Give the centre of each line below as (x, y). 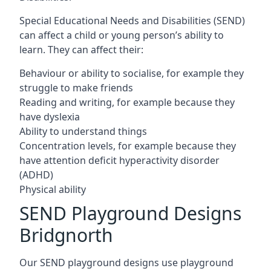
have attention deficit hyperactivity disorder (119, 160)
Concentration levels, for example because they (128, 146)
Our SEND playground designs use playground (126, 263)
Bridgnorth (66, 235)
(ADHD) (36, 175)
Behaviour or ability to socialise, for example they (132, 73)
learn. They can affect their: (81, 50)
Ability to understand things (83, 131)
